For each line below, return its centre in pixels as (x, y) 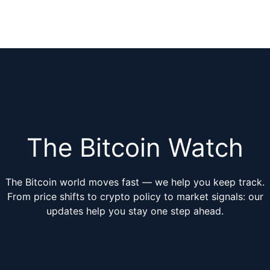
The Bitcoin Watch (135, 147)
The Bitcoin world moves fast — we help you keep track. (135, 182)
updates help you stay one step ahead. (135, 211)
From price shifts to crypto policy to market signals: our (135, 196)
